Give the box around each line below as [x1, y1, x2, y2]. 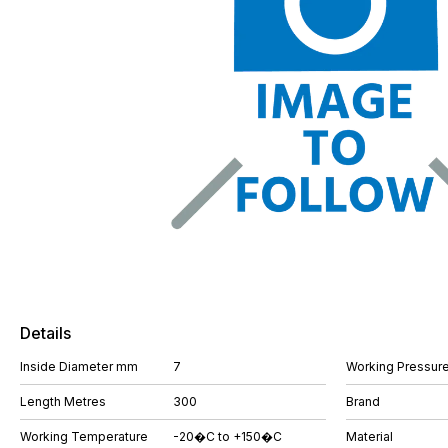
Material [346, 429, 393, 444]
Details [20, 323, 71, 343]
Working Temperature [20, 429, 148, 444]
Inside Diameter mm [20, 359, 138, 374]
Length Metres [20, 394, 106, 409]
